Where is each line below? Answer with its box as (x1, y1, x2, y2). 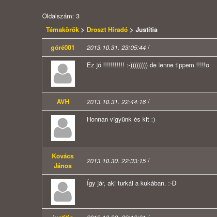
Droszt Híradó (87, 25, 128, 34)
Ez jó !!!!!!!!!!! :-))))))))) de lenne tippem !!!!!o (87, 60, 209, 70)
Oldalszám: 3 (42, 11, 79, 21)
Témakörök (46, 25, 81, 34)
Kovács (52, 151, 74, 161)
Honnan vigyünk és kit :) (87, 114, 155, 124)
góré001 (51, 43, 75, 52)
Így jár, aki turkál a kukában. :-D (87, 178, 176, 188)
